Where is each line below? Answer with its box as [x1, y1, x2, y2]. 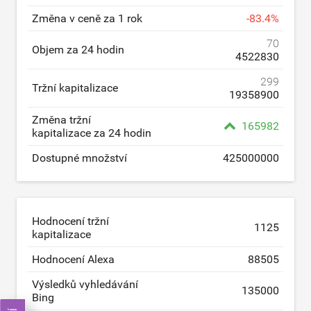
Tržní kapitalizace [32, 81, 118, 94]
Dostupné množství [32, 151, 127, 165]
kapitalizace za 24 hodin [32, 126, 151, 140]
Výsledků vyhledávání [32, 277, 138, 291]
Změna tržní [32, 112, 91, 126]
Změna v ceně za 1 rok [32, 11, 142, 25]
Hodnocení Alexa [32, 252, 115, 266]
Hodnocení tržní [32, 214, 109, 228]
